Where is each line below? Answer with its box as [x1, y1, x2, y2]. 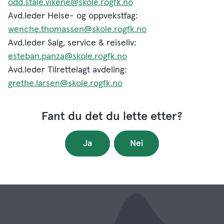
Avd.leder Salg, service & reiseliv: [8, 38, 136, 47]
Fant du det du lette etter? [41, 110, 182, 122]
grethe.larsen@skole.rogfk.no [8, 79, 122, 88]
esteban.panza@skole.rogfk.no [8, 52, 127, 61]
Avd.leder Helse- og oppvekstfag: [8, 11, 137, 20]
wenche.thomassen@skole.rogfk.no [8, 25, 146, 34]
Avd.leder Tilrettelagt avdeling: [8, 65, 126, 74]
